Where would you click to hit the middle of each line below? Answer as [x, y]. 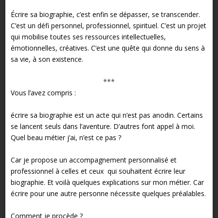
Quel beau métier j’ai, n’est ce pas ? [66, 138]
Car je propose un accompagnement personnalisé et [93, 160]
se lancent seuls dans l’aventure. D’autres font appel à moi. [103, 127]
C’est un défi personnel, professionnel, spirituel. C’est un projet [108, 26]
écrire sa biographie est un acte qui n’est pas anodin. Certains [107, 115]
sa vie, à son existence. [47, 59]
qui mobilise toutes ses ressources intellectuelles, [88, 37]
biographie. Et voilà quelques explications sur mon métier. [102, 182]
